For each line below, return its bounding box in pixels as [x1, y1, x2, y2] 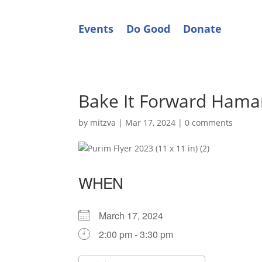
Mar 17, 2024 [125, 117, 176, 128]
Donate [183, 22, 222, 36]
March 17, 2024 [99, 209, 173, 222]
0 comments [185, 117, 233, 128]
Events [78, 22, 114, 36]
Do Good [126, 22, 171, 36]
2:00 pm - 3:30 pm [99, 227, 174, 241]
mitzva [90, 117, 116, 128]
